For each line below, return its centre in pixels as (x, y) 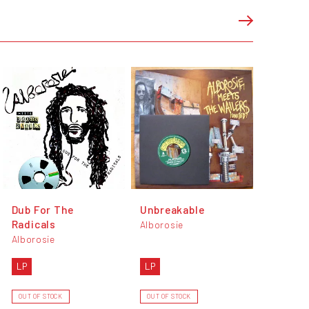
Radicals (33, 223)
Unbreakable (172, 209)
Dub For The (43, 209)
